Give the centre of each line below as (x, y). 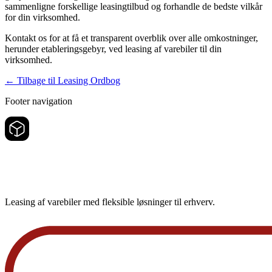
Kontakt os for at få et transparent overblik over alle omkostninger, (131, 38)
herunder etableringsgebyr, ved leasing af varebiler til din (113, 49)
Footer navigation (39, 101)
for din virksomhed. (42, 17)
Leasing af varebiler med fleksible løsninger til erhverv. (110, 202)
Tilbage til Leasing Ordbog (67, 80)
